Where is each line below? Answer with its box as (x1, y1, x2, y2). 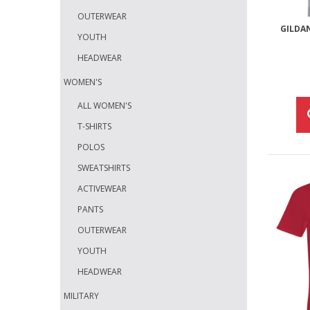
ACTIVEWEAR (77, 183, 127, 195)
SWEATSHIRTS (77, 162, 130, 174)
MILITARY (64, 290, 99, 302)
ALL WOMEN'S (77, 100, 131, 112)
